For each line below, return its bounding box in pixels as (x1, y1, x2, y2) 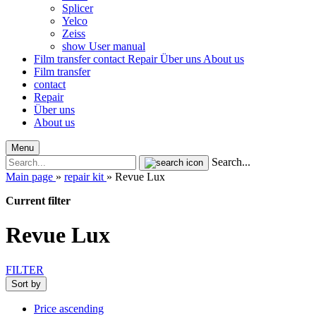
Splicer (62, 2, 93, 14)
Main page (6, 171, 53, 183)
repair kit (64, 171, 104, 183)
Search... (212, 156, 250, 168)
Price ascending (34, 302, 104, 315)
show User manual (62, 40, 145, 52)
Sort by (11, 278, 41, 289)
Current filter (6, 195, 71, 207)
